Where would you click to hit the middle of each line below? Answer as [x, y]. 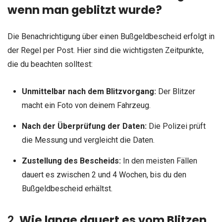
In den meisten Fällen [159, 161]
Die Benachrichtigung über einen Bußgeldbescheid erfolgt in [111, 36]
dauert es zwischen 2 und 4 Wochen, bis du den [104, 175]
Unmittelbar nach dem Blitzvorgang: [89, 92]
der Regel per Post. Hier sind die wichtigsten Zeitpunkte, [106, 50]
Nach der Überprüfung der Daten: [84, 126]
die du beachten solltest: [50, 64]
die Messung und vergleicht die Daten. [88, 140]
